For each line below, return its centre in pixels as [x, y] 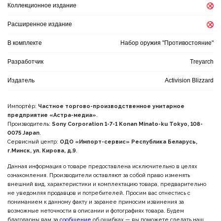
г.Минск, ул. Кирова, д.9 [42, 151]
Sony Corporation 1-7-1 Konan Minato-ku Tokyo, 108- [127, 124]
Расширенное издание [40, 24]
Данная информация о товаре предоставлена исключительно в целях [102, 166]
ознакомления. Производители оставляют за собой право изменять [99, 175]
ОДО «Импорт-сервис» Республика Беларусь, [129, 142]
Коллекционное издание [42, 5]
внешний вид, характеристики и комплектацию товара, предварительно [107, 184]
